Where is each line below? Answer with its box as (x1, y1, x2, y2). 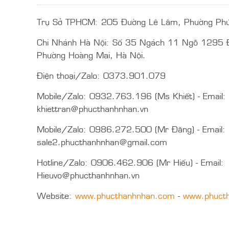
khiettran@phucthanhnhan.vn (37, 103, 148, 114)
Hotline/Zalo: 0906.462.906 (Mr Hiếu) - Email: (37, 156, 224, 168)
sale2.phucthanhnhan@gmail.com (37, 136, 167, 147)
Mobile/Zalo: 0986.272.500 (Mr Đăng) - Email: (37, 123, 225, 134)
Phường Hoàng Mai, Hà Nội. (37, 49, 146, 60)
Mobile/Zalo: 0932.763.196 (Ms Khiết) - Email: (37, 90, 226, 101)
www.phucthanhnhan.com (75, 190, 175, 201)
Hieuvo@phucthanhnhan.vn (37, 169, 140, 180)
